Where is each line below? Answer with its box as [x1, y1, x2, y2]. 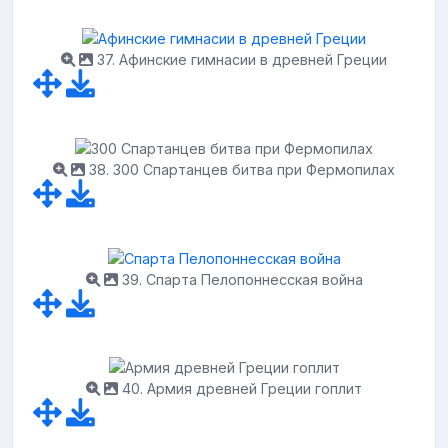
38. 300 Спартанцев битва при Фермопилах [85, 160, 395, 178]
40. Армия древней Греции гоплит [118, 380, 362, 398]
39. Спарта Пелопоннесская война [117, 270, 363, 288]
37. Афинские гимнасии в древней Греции [93, 51, 387, 69]
